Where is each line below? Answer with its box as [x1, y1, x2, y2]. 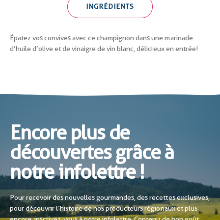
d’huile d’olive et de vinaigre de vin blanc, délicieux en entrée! [10, 44, 198, 53]
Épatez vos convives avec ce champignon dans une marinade [10, 33, 193, 42]
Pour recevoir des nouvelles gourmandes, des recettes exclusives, [10, 193, 210, 201]
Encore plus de [10, 121, 130, 144]
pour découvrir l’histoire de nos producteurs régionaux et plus [10, 204, 197, 212]
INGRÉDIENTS [86, 2, 134, 10]
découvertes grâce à [10, 140, 174, 164]
